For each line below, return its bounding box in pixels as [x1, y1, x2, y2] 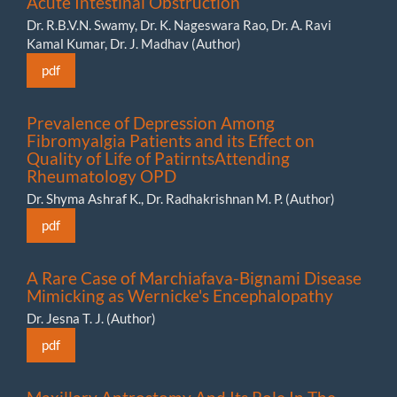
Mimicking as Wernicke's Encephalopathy [27, 284, 333, 306]
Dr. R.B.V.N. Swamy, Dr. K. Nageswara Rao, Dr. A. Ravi [27, 16, 331, 33]
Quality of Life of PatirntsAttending [27, 147, 290, 168]
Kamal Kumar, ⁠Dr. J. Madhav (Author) [27, 35, 241, 51]
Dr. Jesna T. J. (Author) [27, 309, 156, 326]
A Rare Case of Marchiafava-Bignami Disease [27, 267, 362, 288]
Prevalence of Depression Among [27, 112, 275, 133]
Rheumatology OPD [27, 165, 176, 186]
